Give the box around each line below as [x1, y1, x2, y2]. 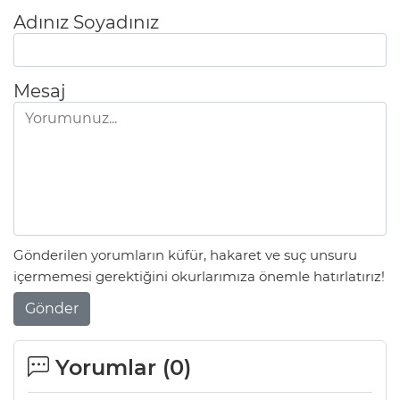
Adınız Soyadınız [13, 12, 159, 34]
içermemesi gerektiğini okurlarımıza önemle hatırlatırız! [13, 267, 385, 285]
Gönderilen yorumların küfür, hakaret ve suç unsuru [13, 246, 357, 263]
